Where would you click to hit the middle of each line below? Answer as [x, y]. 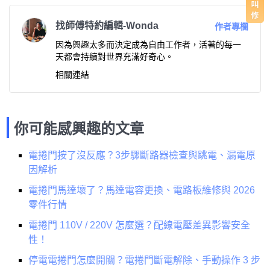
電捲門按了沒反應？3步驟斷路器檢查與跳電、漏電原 [142, 155]
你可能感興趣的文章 [79, 128]
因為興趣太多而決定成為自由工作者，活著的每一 [148, 44]
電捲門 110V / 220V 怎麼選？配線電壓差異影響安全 [139, 225]
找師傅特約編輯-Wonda [107, 25]
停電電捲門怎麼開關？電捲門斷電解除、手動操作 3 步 [144, 260]
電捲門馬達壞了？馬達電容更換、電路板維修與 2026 [142, 190]
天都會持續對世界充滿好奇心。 [115, 56]
